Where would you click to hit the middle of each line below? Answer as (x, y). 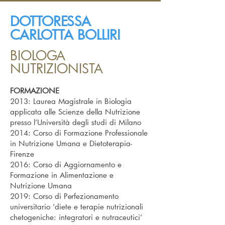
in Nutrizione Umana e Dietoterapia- (71, 143)
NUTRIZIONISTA (57, 68)
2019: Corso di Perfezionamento (64, 196)
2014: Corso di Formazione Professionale (79, 133)
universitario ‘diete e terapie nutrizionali (77, 206)
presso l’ (24, 122)
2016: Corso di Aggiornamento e (66, 164)
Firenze (22, 154)
